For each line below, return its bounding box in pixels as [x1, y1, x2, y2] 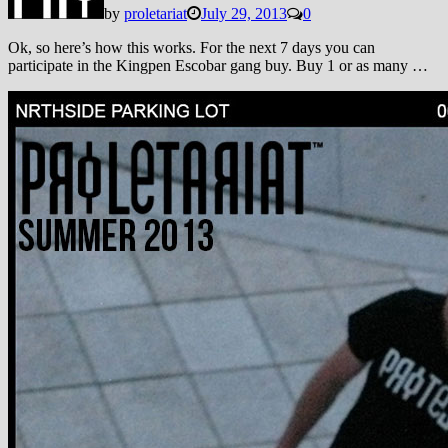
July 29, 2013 [201, 4, 287, 22]
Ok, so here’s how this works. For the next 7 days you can [8, 38, 375, 56]
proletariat [124, 4, 187, 22]
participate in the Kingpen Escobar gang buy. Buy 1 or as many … [8, 56, 428, 74]
